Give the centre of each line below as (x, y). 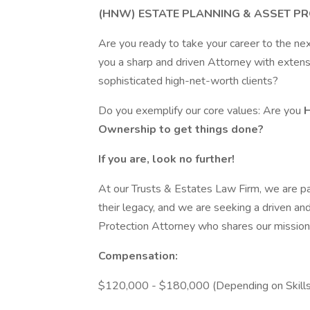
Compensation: (138, 256)
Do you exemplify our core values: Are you (201, 111)
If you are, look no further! (168, 159)
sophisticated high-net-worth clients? (188, 81)
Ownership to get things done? (181, 129)
